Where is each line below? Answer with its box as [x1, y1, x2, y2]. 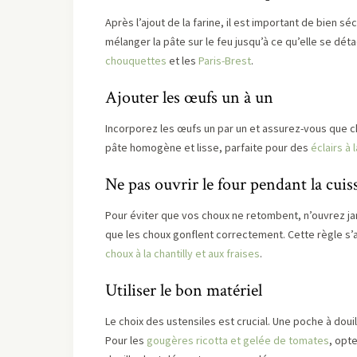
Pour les [105, 333, 147, 347]
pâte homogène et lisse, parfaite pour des [105, 140, 311, 155]
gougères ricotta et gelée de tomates [147, 333, 329, 347]
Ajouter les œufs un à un [105, 86, 273, 109]
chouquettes [105, 53, 167, 68]
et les [167, 53, 198, 68]
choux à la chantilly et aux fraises [105, 246, 260, 261]
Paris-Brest [198, 53, 251, 68]
